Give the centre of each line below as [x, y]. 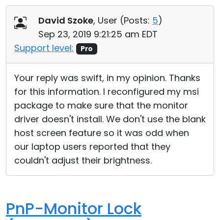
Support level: [44, 48]
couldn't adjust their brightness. [83, 160]
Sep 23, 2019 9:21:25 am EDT [98, 34]
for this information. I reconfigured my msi [107, 92]
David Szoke [66, 20]
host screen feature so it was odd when [102, 133]
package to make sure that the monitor [101, 105]
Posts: [137, 20]
